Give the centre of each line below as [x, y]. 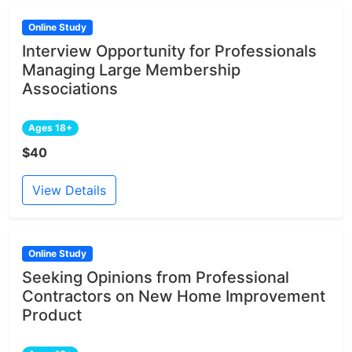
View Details [69, 191]
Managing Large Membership [131, 70]
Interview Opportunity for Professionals [169, 51]
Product [52, 315]
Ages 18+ [50, 128]
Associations [70, 89]
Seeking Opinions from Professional [156, 278]
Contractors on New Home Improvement [174, 297]
